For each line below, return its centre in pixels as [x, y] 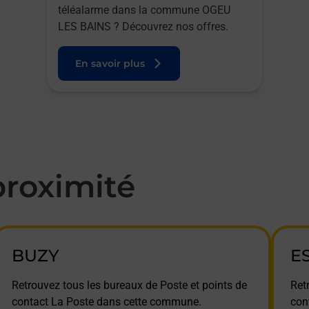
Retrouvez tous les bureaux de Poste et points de [129, 285]
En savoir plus [110, 63]
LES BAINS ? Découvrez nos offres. [143, 27]
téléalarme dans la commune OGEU [144, 10]
